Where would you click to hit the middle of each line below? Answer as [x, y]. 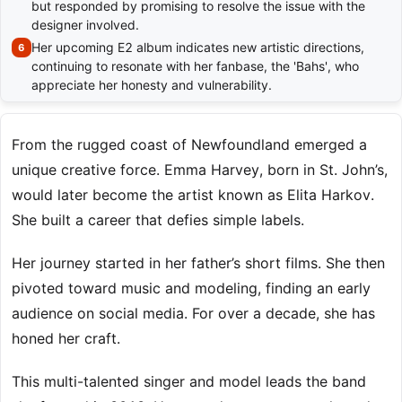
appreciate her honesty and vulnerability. [152, 85]
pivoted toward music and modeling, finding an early [191, 288]
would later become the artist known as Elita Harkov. [193, 195]
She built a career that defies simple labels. [158, 220]
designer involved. [85, 25]
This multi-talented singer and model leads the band [189, 382]
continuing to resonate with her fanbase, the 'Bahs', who [195, 66]
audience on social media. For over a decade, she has [193, 314]
